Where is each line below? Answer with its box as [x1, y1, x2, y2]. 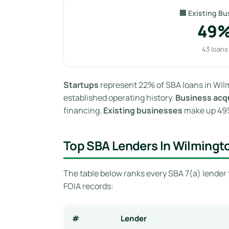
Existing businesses [103, 104, 182, 116]
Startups [63, 79, 99, 90]
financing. [63, 104, 103, 116]
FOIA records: [63, 180, 113, 192]
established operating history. [63, 91, 175, 103]
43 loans [201, 44, 228, 54]
